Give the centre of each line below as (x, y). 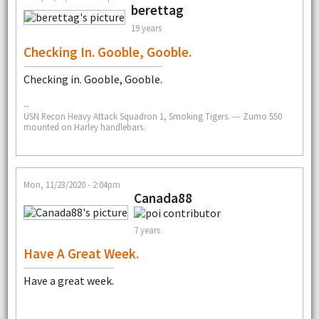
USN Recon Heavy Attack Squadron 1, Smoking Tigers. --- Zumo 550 (152, 116)
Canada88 (163, 198)
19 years (146, 28)
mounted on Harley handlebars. (84, 127)
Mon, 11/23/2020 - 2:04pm (72, 185)
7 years (147, 230)
